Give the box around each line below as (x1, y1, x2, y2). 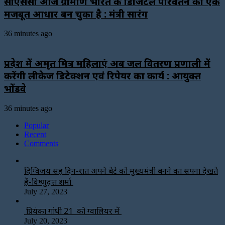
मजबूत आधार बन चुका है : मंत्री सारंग (4, 7, 148, 20)
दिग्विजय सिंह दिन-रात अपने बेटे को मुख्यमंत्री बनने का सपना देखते (24, 165, 218, 176)
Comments (24, 139, 58, 148)
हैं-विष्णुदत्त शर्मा (24, 176, 73, 187)
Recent (24, 130, 46, 139)
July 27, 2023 (24, 187, 67, 196)
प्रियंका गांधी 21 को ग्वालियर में (24, 205, 122, 216)
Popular (24, 121, 49, 130)
